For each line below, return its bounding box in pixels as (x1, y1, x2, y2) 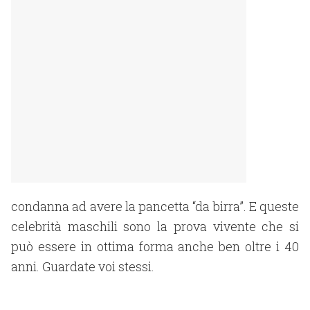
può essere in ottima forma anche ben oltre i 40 (11, 238, 299, 255)
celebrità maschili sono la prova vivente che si (11, 218, 299, 235)
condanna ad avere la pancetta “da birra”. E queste (11, 198, 299, 215)
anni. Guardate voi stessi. (11, 258, 154, 275)
